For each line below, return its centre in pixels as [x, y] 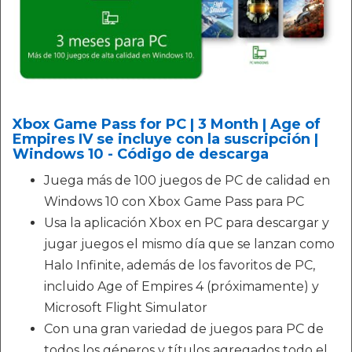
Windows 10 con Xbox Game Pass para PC [174, 201]
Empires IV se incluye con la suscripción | [165, 139]
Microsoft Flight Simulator [126, 307]
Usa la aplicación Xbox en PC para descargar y [187, 222]
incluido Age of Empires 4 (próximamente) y [181, 286]
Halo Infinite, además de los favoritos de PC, [180, 265]
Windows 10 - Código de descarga [141, 154]
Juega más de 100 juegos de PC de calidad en [187, 180]
